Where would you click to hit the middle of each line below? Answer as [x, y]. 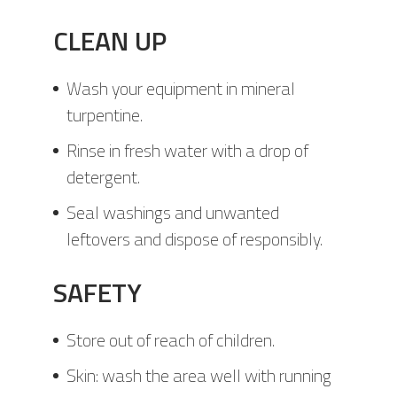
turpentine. [105, 115]
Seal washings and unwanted [173, 213]
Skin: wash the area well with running [199, 376]
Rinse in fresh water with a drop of [187, 151]
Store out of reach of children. [171, 340]
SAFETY [97, 293]
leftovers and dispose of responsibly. [195, 239]
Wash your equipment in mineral [181, 89]
